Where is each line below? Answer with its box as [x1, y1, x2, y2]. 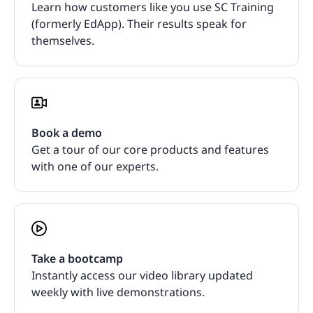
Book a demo [31, 125, 102, 141]
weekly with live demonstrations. [31, 284, 205, 300]
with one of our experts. [31, 159, 159, 175]
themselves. [31, 33, 94, 49]
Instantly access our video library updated [31, 268, 253, 284]
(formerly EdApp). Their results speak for [31, 16, 247, 32]
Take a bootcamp [31, 251, 123, 267]
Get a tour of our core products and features [31, 142, 269, 158]
